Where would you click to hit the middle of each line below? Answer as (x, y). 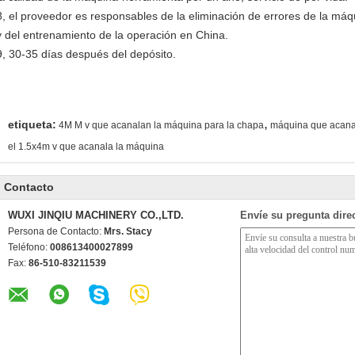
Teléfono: (29, 247)
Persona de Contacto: (56, 231)
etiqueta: (32, 124)
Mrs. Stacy (128, 231)
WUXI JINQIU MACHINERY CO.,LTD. (96, 215)
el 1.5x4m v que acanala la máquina (86, 147)
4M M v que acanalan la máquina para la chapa (161, 125)
